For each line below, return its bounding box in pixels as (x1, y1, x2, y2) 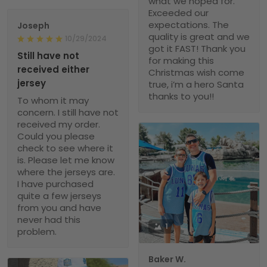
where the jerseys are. (17, 165, 115, 178)
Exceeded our (148, 6, 209, 19)
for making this (148, 54, 214, 67)
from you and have (17, 201, 101, 214)
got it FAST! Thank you (148, 42, 246, 55)
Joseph (17, 19, 49, 32)
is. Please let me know (17, 153, 114, 166)
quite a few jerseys (17, 189, 101, 202)
